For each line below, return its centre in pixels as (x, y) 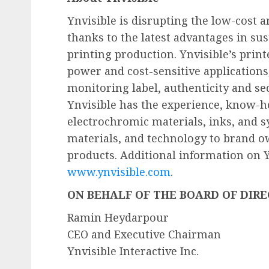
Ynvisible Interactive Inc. (133, 251)
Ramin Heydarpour (118, 217)
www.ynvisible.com (119, 171)
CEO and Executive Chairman (144, 234)
